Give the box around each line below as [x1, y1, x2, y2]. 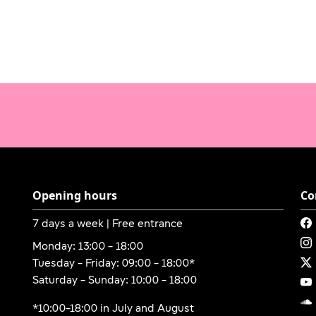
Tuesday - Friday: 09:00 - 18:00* [32, 257, 195, 269]
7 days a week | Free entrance [32, 218, 183, 230]
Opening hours [32, 187, 117, 203]
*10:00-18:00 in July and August [32, 303, 194, 315]
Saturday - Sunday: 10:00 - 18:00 [32, 274, 197, 286]
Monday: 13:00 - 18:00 [32, 241, 143, 253]
